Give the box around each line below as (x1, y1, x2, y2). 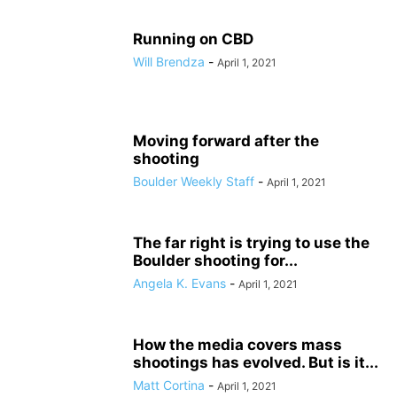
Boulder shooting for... (133, 252, 298, 269)
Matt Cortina (133, 378, 205, 393)
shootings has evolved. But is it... (133, 354, 378, 371)
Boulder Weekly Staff (133, 174, 254, 189)
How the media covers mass (133, 336, 342, 354)
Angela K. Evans (133, 276, 226, 291)
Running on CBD (133, 30, 253, 48)
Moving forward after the (133, 132, 319, 150)
